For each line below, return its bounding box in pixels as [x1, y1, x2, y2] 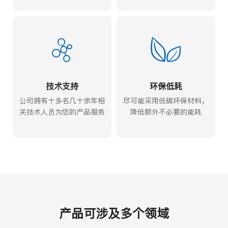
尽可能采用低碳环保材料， [123, 96, 209, 105]
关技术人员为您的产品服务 [19, 107, 105, 116]
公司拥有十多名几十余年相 [19, 96, 105, 105]
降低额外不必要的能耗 [130, 107, 202, 116]
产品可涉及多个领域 [59, 206, 169, 221]
